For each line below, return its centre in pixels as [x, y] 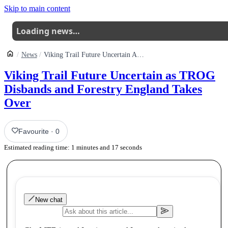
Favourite [34, 131]
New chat [49, 199]
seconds [130, 147]
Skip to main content [37, 8]
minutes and [92, 147]
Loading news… [48, 31]
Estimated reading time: [38, 147]
